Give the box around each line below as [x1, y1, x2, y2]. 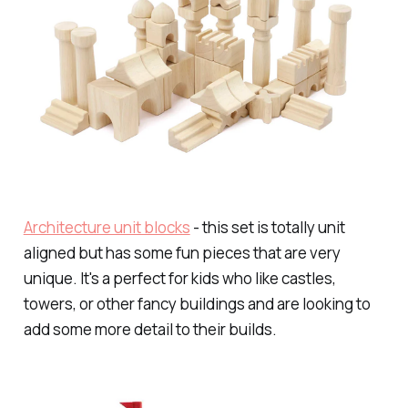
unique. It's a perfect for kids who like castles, [23, 267, 336, 289]
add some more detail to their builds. [23, 318, 277, 340]
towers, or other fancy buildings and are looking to [23, 292, 371, 314]
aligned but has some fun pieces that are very [23, 241, 341, 263]
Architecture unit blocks [23, 216, 190, 238]
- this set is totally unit [189, 216, 345, 238]
